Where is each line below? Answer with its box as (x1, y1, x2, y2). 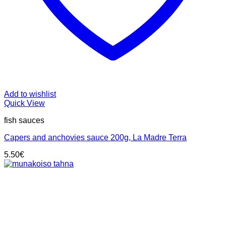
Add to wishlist (4, 90, 56, 99)
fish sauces (4, 116, 44, 125)
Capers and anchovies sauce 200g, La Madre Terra (4, 133, 187, 142)
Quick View (4, 99, 45, 108)
